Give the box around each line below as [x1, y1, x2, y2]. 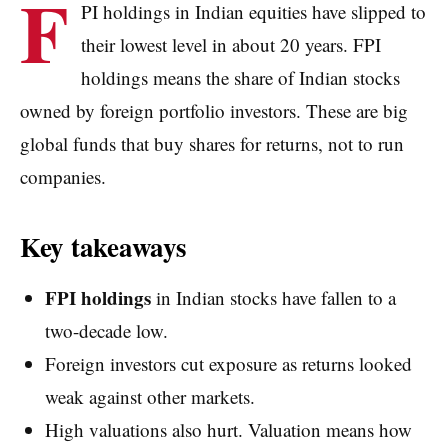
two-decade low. [44, 317, 168, 343]
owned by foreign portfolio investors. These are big [20, 97, 408, 123]
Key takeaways [20, 226, 187, 266]
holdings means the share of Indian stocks [81, 64, 400, 90]
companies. [20, 163, 106, 189]
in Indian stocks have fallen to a [150, 284, 396, 310]
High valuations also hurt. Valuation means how [44, 416, 412, 442]
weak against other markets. [44, 383, 255, 409]
